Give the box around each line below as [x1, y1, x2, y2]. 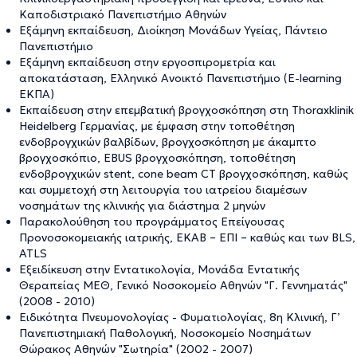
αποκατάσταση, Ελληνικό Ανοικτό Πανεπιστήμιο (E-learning [19, 71, 342, 85]
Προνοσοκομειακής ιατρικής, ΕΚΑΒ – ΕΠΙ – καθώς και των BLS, [19, 230, 355, 245]
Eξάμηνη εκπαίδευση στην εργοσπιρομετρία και [19, 55, 276, 69]
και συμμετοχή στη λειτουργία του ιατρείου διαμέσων [19, 182, 307, 197]
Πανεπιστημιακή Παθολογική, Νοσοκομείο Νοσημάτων [19, 326, 311, 340]
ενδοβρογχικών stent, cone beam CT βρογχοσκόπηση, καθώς [19, 167, 348, 181]
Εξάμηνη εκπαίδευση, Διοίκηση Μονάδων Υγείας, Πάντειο [19, 23, 328, 37]
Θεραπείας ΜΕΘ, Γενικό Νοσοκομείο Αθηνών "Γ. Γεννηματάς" [19, 278, 347, 292]
